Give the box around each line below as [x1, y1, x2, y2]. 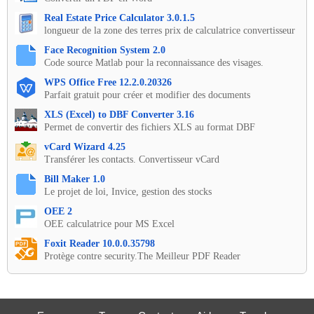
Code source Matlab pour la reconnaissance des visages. [44, 57, 264, 68]
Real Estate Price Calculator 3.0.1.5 [44, 12, 195, 23]
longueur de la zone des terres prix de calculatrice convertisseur [44, 25, 295, 36]
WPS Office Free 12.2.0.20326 [44, 76, 172, 88]
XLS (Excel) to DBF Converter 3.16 [44, 109, 194, 120]
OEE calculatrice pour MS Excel [44, 218, 175, 229]
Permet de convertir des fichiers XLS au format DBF [44, 121, 255, 132]
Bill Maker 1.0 [44, 173, 105, 184]
